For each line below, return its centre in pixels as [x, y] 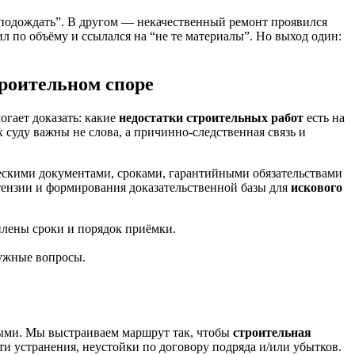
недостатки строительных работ [211, 117]
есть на [324, 117]
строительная [272, 333]
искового [317, 187]
